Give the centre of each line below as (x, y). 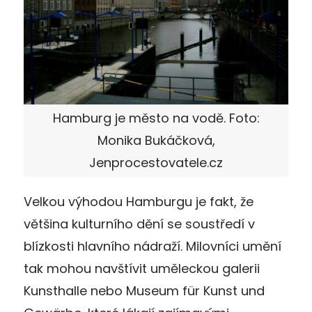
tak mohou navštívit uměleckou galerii (142, 268)
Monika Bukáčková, (156, 140)
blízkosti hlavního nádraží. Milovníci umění (153, 246)
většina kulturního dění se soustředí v (139, 224)
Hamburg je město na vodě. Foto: (156, 118)
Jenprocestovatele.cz (156, 162)
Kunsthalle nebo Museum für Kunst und (144, 290)
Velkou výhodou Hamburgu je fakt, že (139, 201)
